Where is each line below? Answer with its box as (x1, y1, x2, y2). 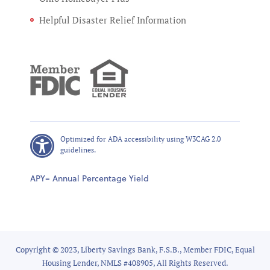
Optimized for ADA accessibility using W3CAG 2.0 (60, 134, 221, 143)
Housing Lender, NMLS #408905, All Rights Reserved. (42, 257, 228, 268)
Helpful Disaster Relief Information (39, 13, 186, 26)
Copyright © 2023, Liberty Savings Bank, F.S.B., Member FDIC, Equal (15, 243, 255, 255)
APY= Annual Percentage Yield (30, 171, 149, 184)
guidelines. (60, 145, 96, 154)
